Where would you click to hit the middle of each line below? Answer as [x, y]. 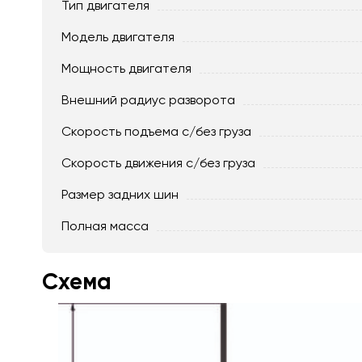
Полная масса [105, 225]
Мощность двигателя [126, 68]
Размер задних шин [120, 194]
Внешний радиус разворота [148, 99]
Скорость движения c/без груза [158, 162]
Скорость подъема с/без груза [156, 131]
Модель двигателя [118, 36]
